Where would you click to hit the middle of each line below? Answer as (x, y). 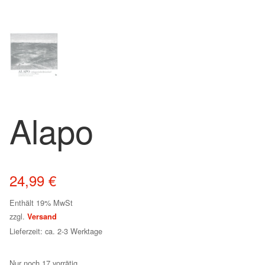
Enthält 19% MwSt (41, 202)
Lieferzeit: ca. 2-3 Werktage (56, 231)
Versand (42, 216)
